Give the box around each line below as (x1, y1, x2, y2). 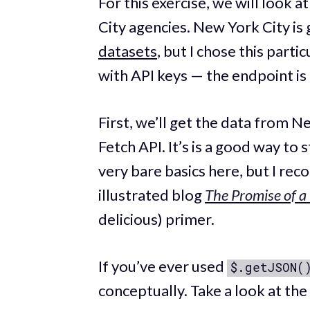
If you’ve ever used (98, 256, 227, 275)
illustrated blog (98, 185, 205, 204)
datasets (98, 41, 157, 60)
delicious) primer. (98, 209, 215, 228)
